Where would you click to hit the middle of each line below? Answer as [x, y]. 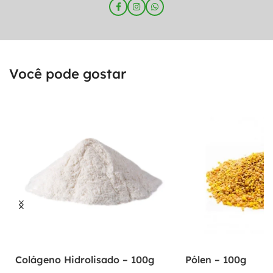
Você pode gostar [68, 74]
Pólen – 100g [216, 259]
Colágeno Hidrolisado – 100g [85, 259]
